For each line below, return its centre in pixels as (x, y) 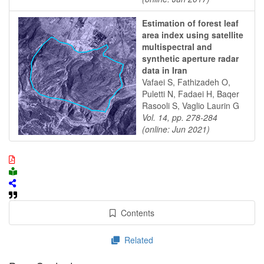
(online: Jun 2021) (176, 129)
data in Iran (165, 70)
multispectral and (177, 47)
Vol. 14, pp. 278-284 (180, 117)
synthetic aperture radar (190, 58)
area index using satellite (193, 35)
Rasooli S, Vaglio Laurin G (191, 105)
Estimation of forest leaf (190, 23)
